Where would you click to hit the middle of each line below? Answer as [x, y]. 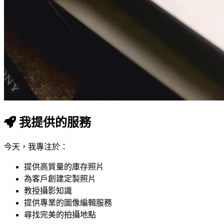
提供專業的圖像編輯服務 [68, 202]
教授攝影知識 [48, 190]
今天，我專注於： [36, 146]
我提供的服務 [53, 122]
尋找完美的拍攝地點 [60, 214]
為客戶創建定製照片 [60, 178]
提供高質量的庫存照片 [64, 166]
